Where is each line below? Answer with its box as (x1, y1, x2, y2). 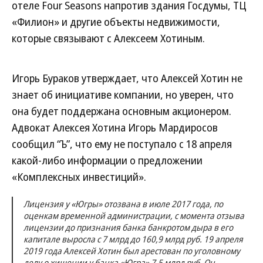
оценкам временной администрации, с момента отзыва (23, 210, 244, 221)
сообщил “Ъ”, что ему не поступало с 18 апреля (12, 137, 232, 151)
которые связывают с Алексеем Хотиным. (12, 31, 205, 45)
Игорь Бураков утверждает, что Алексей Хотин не (12, 71, 242, 85)
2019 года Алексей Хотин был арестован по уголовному (23, 245, 240, 257)
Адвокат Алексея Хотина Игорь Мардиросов (12, 120, 218, 134)
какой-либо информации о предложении (12, 153, 203, 167)
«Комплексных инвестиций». (12, 170, 146, 184)
